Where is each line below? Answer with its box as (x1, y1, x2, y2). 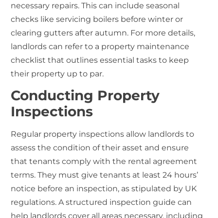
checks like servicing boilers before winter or (11, 14, 183, 24)
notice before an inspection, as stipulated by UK (11, 184, 197, 194)
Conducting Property (11, 87, 160, 104)
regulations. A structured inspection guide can (11, 198, 192, 207)
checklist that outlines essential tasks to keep (11, 55, 189, 65)
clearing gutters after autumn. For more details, (11, 28, 196, 37)
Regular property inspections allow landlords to (11, 129, 195, 139)
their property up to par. (11, 69, 104, 78)
